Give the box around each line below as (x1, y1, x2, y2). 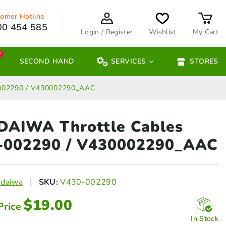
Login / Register (81, 27, 133, 37)
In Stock (191, 214, 218, 224)
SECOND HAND (19, 56, 75, 67)
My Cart (192, 27, 218, 37)
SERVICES (110, 56, 146, 67)
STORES (190, 56, 218, 67)
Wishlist (149, 27, 177, 37)
